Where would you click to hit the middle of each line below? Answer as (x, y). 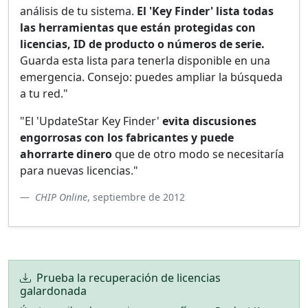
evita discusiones (209, 121)
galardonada (53, 291)
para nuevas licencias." (79, 170)
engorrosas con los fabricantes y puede (127, 137)
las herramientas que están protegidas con (138, 27)
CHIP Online (61, 197)
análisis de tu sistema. (78, 11)
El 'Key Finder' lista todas (205, 11)
